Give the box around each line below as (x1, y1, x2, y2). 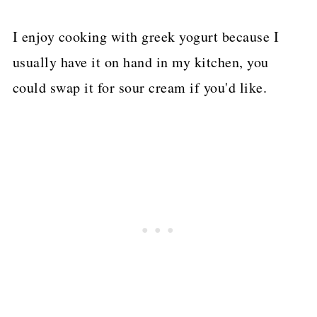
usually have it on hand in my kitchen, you (12, 52, 269, 72)
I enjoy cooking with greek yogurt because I (12, 27, 279, 47)
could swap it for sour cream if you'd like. (12, 78, 267, 98)
